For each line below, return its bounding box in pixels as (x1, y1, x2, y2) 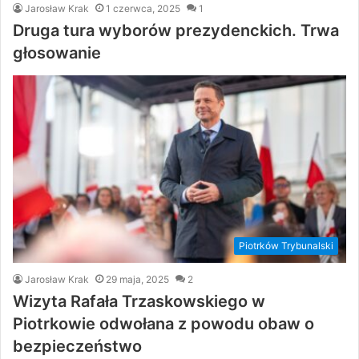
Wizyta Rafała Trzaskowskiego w (13, 292, 265, 312)
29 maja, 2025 (106, 273, 169, 286)
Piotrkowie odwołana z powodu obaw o (13, 314, 314, 334)
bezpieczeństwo (13, 337, 142, 357)
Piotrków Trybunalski (239, 240, 333, 252)
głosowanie (13, 42, 101, 63)
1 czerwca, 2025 (106, 2, 180, 14)
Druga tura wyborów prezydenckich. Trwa (13, 20, 339, 40)
